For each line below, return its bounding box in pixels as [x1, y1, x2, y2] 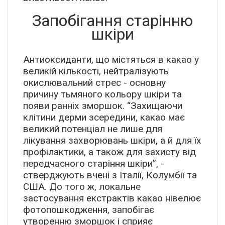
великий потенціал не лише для [23, 123, 162, 135]
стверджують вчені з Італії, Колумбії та [23, 169, 197, 181]
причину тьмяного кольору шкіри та [23, 88, 182, 100]
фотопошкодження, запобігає [23, 204, 154, 216]
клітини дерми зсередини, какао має [23, 111, 185, 124]
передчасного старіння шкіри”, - [23, 158, 164, 170]
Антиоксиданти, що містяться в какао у [23, 54, 199, 66]
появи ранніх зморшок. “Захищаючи [23, 100, 182, 112]
